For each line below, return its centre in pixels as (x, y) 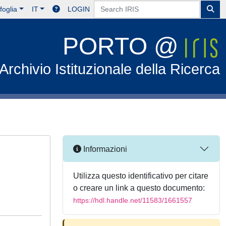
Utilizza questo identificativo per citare (141, 176)
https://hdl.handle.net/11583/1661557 (133, 200)
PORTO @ (124, 46)
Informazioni (104, 149)
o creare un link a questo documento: (139, 188)
